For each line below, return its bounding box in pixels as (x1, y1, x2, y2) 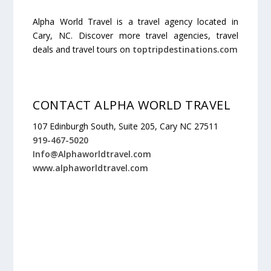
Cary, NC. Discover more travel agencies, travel (33, 30, 238, 42)
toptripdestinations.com (132, 44, 238, 56)
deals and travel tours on (33, 44, 133, 56)
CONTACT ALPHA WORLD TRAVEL (33, 97, 231, 114)
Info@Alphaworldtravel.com (33, 148, 152, 160)
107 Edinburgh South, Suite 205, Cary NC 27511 (33, 120, 219, 132)
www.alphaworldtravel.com (33, 162, 149, 174)
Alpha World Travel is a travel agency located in (33, 16, 238, 28)
